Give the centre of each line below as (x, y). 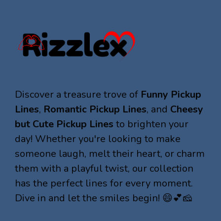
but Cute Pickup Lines (64, 124)
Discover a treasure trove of (78, 94)
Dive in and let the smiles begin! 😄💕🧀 (104, 198)
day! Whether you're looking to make (98, 139)
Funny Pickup (171, 94)
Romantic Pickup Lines (95, 109)
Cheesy (187, 109)
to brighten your (151, 124)
